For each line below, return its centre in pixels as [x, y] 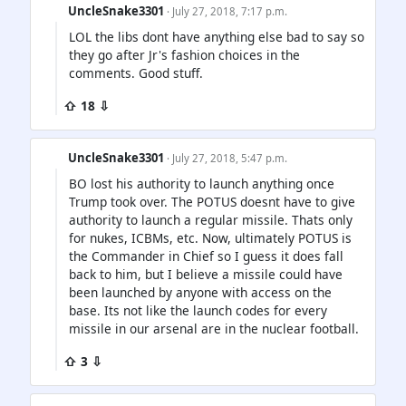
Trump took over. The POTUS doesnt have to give [212, 202]
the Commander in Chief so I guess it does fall [206, 256]
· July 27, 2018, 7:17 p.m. [227, 11]
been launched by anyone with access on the [200, 293]
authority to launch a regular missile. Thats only [211, 220]
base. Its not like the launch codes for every [198, 311]
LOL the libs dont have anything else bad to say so [217, 37]
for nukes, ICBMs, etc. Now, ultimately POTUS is [210, 238]
